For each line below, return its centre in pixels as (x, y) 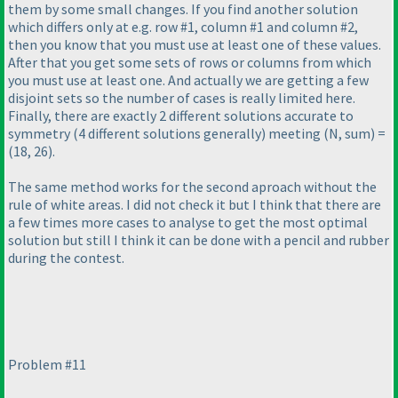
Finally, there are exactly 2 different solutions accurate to (181, 116)
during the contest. (66, 258)
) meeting (292, 134)
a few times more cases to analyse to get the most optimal (188, 223)
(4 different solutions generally (167, 134)
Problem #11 (47, 365)
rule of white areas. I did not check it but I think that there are (195, 205)
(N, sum (347, 134)
